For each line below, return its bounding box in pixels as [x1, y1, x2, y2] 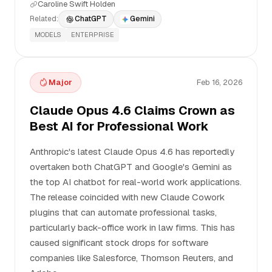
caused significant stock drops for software [30, 237, 208, 248]
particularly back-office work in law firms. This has [30, 222, 235, 233]
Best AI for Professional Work [30, 118, 209, 134]
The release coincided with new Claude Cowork [30, 191, 225, 203]
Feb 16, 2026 [197, 77, 242, 87]
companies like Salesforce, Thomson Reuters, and [30, 252, 233, 263]
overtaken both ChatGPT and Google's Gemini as [30, 161, 232, 172]
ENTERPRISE [71, 30, 114, 39]
